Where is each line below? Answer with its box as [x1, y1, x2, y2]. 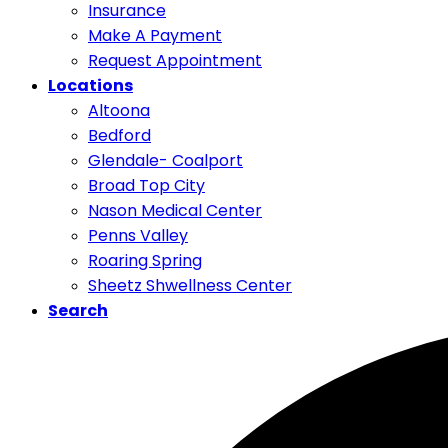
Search [48, 299, 108, 322]
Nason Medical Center [88, 199, 262, 222]
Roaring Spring [88, 249, 202, 272]
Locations [48, 74, 133, 97]
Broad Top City [88, 174, 205, 197]
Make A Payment [88, 24, 222, 47]
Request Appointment [88, 49, 262, 72]
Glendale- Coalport [88, 149, 243, 172]
